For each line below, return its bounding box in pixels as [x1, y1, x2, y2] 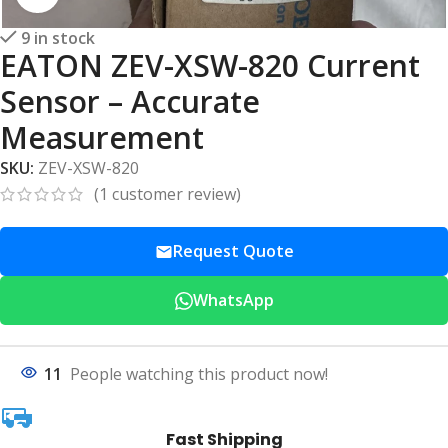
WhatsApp [192, 289, 274, 312]
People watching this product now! [70, 363, 328, 386]
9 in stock [21, 27, 95, 49]
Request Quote [172, 240, 294, 263]
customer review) [108, 183, 241, 206]
